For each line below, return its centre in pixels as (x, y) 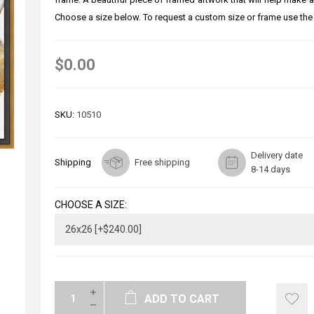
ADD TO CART (182, 299)
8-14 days (270, 169)
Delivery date (277, 155)
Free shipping (162, 162)
